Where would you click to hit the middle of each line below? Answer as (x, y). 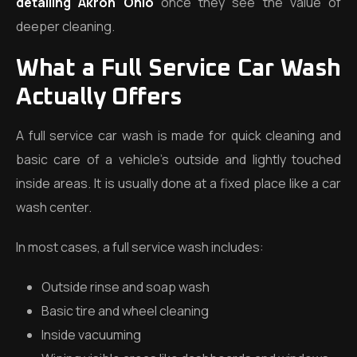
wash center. (54, 207)
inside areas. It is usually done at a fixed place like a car (178, 183)
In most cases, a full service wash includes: (140, 247)
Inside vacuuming (91, 335)
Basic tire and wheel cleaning (125, 311)
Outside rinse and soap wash (126, 287)
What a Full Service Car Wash (178, 69)
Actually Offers (99, 97)
